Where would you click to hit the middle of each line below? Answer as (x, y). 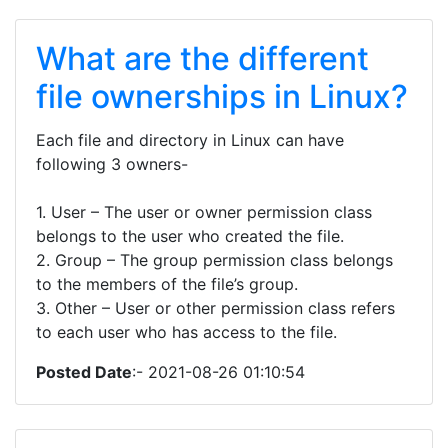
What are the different (202, 58)
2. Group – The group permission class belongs (214, 260)
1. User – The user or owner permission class (204, 212)
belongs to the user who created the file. (190, 236)
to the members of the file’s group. (167, 284)
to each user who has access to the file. (186, 332)
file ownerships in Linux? (222, 96)
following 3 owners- (112, 164)
